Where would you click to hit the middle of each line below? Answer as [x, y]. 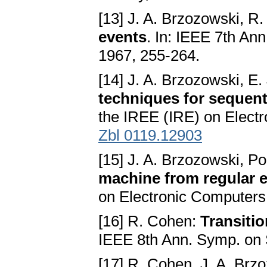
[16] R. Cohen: [149, 221]
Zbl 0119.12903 [150, 136]
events [122, 37]
